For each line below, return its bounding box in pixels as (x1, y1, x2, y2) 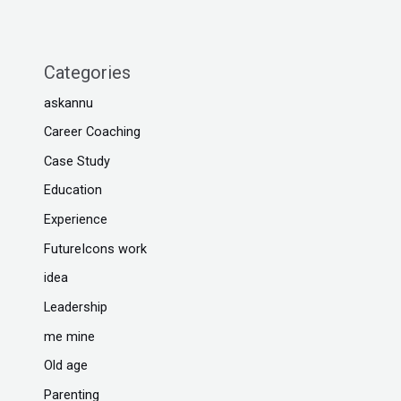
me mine (44, 328, 96, 345)
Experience (44, 211, 108, 228)
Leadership (44, 299, 108, 316)
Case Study (44, 152, 111, 169)
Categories (44, 61, 132, 83)
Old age (44, 357, 89, 374)
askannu (44, 94, 94, 111)
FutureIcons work (44, 240, 148, 257)
